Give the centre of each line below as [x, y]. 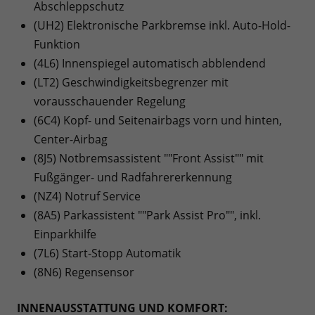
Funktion [57, 44]
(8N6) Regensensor [84, 272]
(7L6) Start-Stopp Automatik [107, 253]
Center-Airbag [71, 139]
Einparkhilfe [65, 234]
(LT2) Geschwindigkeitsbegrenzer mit [131, 82]
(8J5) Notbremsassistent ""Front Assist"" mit [149, 158]
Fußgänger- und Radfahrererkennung [133, 177]
